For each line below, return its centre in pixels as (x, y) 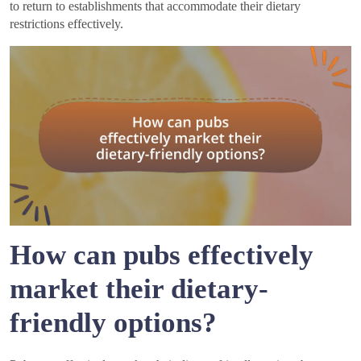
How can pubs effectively (162, 255)
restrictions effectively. (66, 24)
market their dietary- (139, 289)
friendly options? (113, 323)
